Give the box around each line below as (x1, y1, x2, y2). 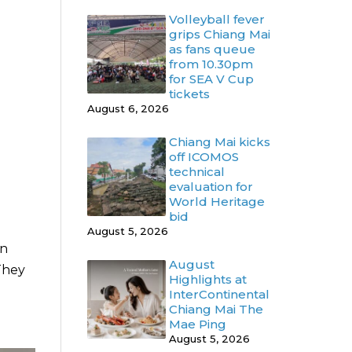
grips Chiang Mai (169, 27, 270, 42)
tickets (169, 86, 210, 101)
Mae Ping (169, 317, 226, 332)
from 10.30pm (169, 57, 253, 71)
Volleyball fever (169, 12, 265, 27)
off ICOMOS (169, 149, 239, 164)
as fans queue (169, 42, 255, 57)
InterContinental (169, 287, 269, 302)
